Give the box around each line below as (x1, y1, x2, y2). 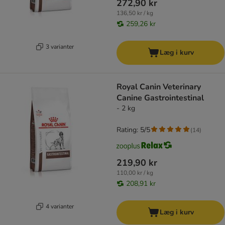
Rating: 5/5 (117, 125, 150, 135)
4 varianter (45, 202, 74, 210)
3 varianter (45, 42, 74, 51)
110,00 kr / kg (117, 169, 153, 177)
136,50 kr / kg (117, 9, 153, 18)
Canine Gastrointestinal (117, 92, 204, 104)
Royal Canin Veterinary (117, 81, 201, 93)
